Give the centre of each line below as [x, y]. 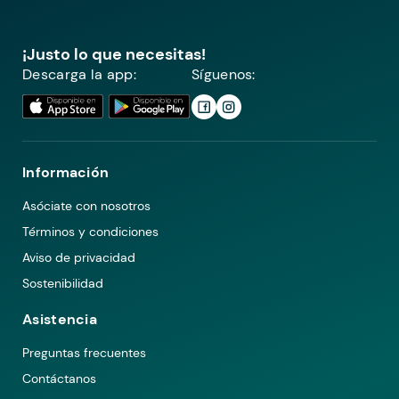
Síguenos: [224, 74]
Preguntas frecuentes [84, 352]
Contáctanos [59, 378]
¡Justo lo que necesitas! [114, 54]
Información [66, 172]
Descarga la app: [79, 74]
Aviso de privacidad [79, 257]
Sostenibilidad [63, 283]
